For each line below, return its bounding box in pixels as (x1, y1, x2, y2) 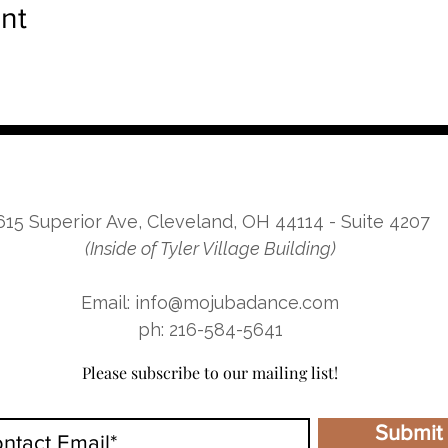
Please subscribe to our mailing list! (81, 362, 338, 383)
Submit (374, 421, 442, 444)
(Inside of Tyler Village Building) (84, 238, 336, 259)
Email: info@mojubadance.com (81, 292, 339, 313)
